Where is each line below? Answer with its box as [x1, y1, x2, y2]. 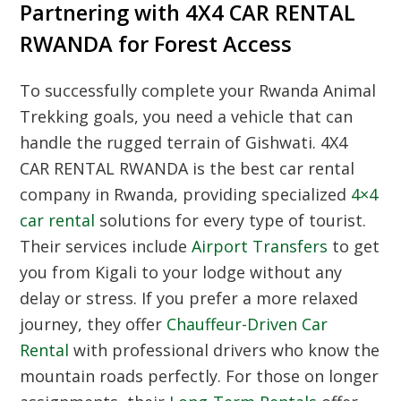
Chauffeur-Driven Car [166, 313, 328, 335]
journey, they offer [20, 313, 167, 335]
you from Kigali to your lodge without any [20, 261, 343, 283]
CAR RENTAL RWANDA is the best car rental [20, 158, 355, 179]
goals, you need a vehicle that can [89, 106, 354, 127]
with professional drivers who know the [69, 339, 380, 361]
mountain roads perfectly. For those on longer [20, 365, 380, 387]
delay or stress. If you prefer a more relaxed [20, 287, 359, 309]
